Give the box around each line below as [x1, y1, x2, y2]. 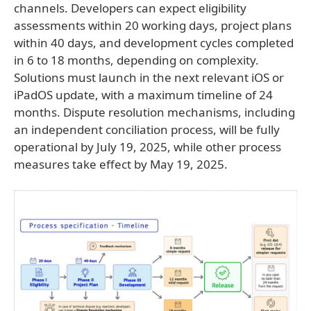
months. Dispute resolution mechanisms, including [14, 104, 295, 120]
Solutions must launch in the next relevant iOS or [14, 69, 284, 85]
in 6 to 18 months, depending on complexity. [14, 52, 259, 68]
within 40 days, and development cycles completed [14, 35, 294, 51]
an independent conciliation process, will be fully [14, 121, 280, 137]
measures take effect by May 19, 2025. [14, 156, 228, 172]
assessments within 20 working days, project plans [14, 17, 292, 33]
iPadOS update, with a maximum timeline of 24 [14, 87, 273, 103]
